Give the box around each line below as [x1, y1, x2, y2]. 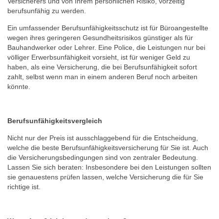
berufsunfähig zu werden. [7, 7, 88, 15]
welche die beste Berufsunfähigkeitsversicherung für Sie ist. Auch [7, 144, 208, 152]
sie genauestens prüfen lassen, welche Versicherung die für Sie [7, 173, 203, 181]
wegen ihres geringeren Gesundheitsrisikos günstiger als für [7, 34, 193, 42]
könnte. [7, 83, 30, 90]
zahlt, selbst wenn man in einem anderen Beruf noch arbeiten [7, 73, 197, 81]
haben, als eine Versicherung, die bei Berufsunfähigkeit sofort [7, 63, 197, 71]
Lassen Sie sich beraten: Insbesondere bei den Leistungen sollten [7, 163, 211, 171]
